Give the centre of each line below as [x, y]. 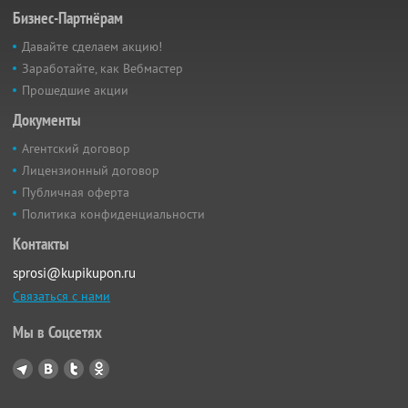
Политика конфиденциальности [113, 214]
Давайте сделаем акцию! [92, 46]
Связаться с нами [61, 296]
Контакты [41, 244]
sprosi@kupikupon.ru [74, 273]
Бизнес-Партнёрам [68, 18]
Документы [47, 120]
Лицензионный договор [91, 170]
